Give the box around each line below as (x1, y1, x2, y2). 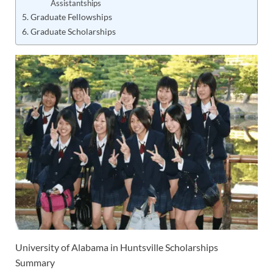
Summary (15, 257, 55, 269)
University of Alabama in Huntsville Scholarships (15, 241, 218, 253)
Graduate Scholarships (30, 26, 116, 37)
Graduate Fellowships (30, 12, 112, 23)
